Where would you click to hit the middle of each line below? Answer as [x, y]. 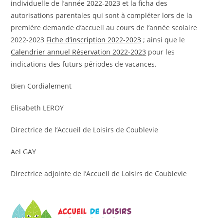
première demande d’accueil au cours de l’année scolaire [104, 27]
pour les [161, 52]
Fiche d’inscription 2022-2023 [94, 40]
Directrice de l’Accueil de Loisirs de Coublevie [85, 130]
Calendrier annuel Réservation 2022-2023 [79, 52]
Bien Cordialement [41, 86]
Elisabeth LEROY [37, 108]
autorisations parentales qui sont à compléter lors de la [102, 15]
